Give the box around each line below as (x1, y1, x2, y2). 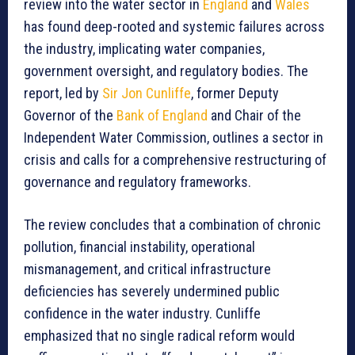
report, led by (24, 85, 102, 102)
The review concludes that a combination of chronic (24, 216, 321, 234)
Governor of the (24, 107, 116, 124)
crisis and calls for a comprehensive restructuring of (24, 151, 326, 169)
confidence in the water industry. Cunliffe (24, 305, 261, 323)
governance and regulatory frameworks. (24, 174, 251, 191)
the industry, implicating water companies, (24, 40, 265, 58)
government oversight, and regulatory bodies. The (24, 63, 308, 80)
